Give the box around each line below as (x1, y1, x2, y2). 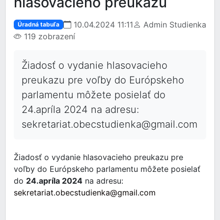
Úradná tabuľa (17, 21, 59, 28)
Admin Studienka (140, 20, 206, 29)
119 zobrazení (22, 31, 75, 41)
